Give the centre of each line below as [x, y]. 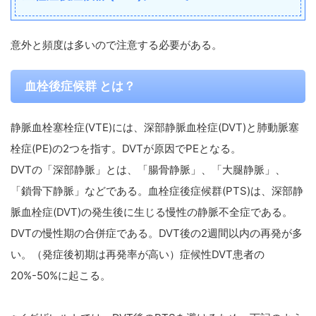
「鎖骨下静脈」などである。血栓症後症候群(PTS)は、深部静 [157, 191]
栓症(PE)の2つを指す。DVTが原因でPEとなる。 [126, 148]
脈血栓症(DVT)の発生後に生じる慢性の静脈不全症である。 [152, 212]
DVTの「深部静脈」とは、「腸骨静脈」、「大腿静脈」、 [148, 170]
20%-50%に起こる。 [61, 275]
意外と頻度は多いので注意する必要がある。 [116, 45]
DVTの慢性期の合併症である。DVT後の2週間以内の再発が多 [157, 233]
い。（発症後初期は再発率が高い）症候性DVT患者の [138, 254]
